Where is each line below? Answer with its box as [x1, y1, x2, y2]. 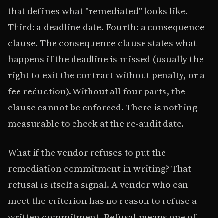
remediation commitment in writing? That [8, 162, 192, 175]
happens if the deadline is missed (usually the [8, 53, 204, 66]
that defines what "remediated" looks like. [8, 4, 188, 18]
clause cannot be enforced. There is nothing [8, 101, 198, 114]
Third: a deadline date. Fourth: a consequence [8, 20, 205, 34]
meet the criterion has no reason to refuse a [8, 194, 197, 207]
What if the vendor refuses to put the [8, 145, 166, 159]
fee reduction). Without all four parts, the [8, 85, 186, 98]
